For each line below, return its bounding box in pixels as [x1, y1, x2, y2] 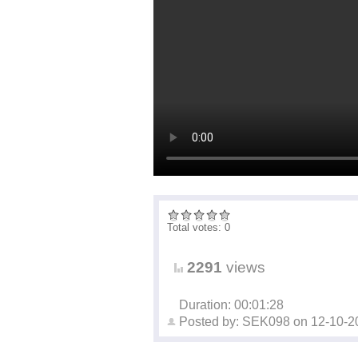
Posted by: [179, 315, 242, 328]
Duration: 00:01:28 [179, 298, 284, 312]
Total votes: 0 [167, 221, 230, 233]
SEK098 [242, 315, 290, 328]
